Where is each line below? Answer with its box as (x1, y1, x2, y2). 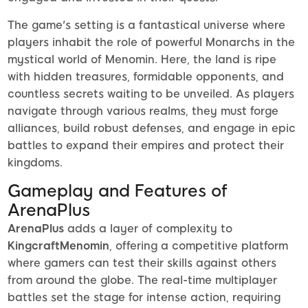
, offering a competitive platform (109, 239, 288, 253)
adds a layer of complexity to (64, 222, 232, 236)
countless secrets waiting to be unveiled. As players (8, 87, 294, 101)
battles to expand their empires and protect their (8, 139, 284, 153)
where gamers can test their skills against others (8, 256, 276, 270)
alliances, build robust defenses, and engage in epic (8, 122, 296, 135)
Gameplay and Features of (8, 181, 228, 201)
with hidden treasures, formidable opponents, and (8, 70, 284, 84)
